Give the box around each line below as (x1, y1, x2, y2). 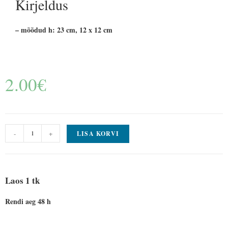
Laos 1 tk (5, 174, 40, 187)
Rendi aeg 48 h (5, 195, 51, 207)
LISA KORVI (77, 129, 119, 138)
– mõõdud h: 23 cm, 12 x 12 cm (15, 24, 112, 35)
